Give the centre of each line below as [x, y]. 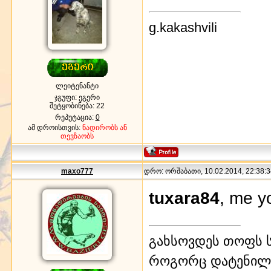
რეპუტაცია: [75, 117]
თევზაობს [77, 136]
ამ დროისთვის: [55, 127]
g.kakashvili [183, 27]
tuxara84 [184, 198]
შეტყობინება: [73, 106]
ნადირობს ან [104, 127]
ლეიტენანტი [77, 86]
